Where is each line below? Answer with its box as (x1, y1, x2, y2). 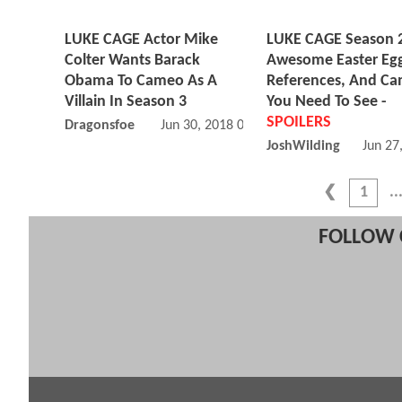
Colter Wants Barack (65, 52, 200, 70)
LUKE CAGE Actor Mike (65, 31, 218, 49)
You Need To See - (267, 93, 387, 111)
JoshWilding (267, 139, 340, 154)
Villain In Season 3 (65, 93, 187, 111)
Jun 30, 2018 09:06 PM (160, 118, 293, 134)
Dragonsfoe (65, 118, 135, 134)
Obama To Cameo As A (65, 73, 217, 91)
